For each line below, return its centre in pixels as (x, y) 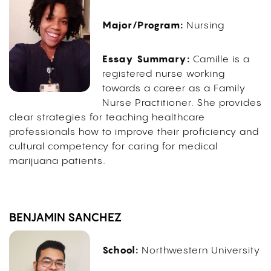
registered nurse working (163, 74)
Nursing (204, 26)
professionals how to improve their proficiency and (134, 132)
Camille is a (221, 60)
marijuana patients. (57, 162)
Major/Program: (142, 25)
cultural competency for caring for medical (113, 147)
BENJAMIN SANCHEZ (65, 218)
